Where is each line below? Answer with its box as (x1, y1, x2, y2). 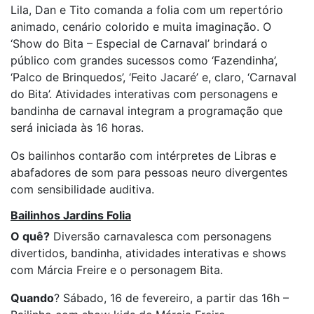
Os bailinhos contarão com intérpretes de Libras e (11, 149, 276, 163)
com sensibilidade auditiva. (11, 182, 154, 196)
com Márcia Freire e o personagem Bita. (11, 263, 223, 277)
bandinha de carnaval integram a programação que (11, 104, 282, 118)
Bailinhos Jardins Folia (11, 208, 131, 222)
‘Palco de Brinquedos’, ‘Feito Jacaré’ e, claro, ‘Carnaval (11, 70, 296, 84)
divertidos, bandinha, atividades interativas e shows (11, 246, 286, 260)
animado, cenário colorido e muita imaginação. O (11, 20, 271, 34)
